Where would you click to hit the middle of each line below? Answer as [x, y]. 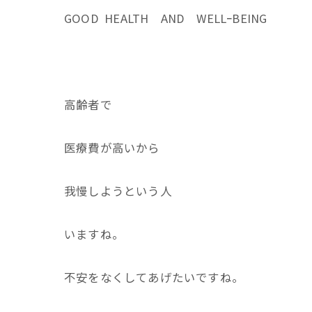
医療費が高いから [112, 148]
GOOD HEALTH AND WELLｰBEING [166, 18]
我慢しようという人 [118, 191]
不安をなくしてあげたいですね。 [154, 277]
